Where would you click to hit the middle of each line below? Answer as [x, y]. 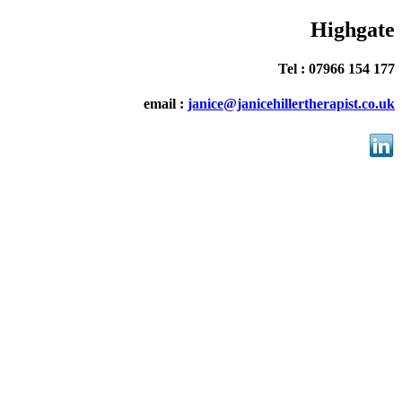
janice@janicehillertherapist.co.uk [291, 104]
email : [166, 104]
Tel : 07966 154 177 [336, 69]
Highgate [353, 29]
